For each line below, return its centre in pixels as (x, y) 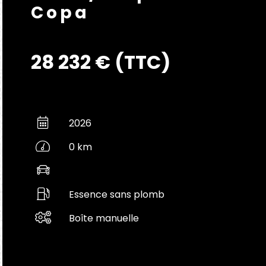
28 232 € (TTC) (101, 62)
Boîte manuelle (104, 218)
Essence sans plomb (117, 194)
